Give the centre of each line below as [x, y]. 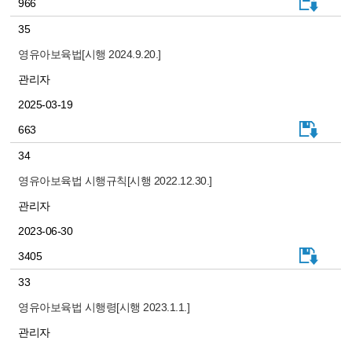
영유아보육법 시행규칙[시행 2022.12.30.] [115, 180]
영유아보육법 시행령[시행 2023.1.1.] [104, 307]
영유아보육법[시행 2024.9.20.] [90, 54]
